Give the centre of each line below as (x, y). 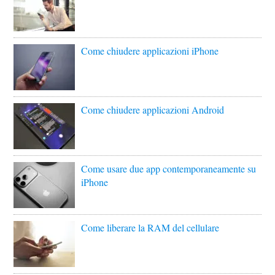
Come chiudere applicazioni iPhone (150, 51)
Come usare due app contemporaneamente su (169, 169)
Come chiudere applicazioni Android (153, 110)
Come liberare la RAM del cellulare (150, 228)
